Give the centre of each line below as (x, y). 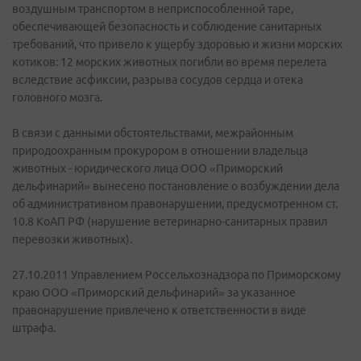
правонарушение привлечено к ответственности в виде (159, 310)
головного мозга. (57, 98)
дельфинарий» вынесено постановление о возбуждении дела (176, 186)
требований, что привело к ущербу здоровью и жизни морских (177, 44)
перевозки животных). (72, 239)
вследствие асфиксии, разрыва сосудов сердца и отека (158, 80)
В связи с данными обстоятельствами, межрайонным (153, 133)
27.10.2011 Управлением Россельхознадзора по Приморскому (176, 275)
